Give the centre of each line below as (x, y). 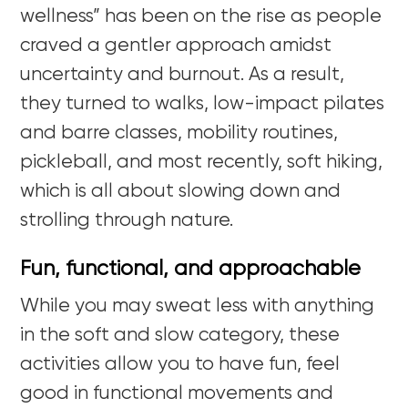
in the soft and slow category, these (180, 335)
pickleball (64, 162)
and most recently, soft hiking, (248, 162)
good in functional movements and (177, 393)
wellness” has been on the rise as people (201, 16)
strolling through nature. (129, 220)
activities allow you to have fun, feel (180, 364)
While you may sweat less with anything (198, 306)
